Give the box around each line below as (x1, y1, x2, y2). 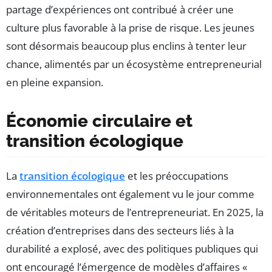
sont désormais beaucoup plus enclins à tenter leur (6, 38, 246, 53)
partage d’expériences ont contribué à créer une (6, 2, 234, 16)
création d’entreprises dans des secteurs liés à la (6, 223, 234, 237)
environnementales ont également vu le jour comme (6, 186, 254, 201)
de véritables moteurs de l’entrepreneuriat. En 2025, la (6, 205, 263, 219)
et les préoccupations (125, 168, 228, 183)
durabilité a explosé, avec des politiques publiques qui (6, 241, 258, 256)
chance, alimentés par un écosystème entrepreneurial (6, 56, 262, 71)
